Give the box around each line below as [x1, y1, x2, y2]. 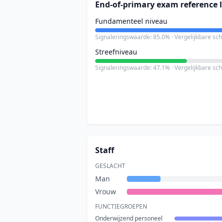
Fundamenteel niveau [95, 16, 167, 26]
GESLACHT [95, 162, 125, 170]
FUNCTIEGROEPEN [95, 202, 147, 211]
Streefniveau [95, 47, 137, 56]
